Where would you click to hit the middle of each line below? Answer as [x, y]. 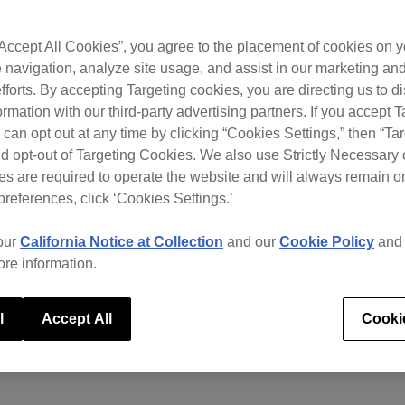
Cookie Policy [327, 242]
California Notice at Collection [122, 242]
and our [251, 242]
